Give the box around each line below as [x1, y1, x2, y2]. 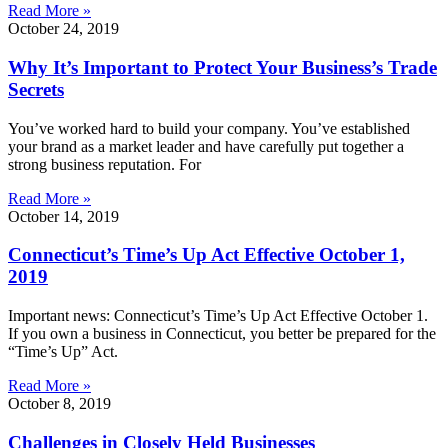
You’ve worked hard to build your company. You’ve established [8, 119, 410, 137]
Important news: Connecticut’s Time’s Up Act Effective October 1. [8, 307, 428, 325]
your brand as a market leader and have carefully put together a [8, 137, 404, 155]
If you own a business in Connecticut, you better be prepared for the [8, 325, 436, 343]
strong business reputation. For [8, 155, 201, 173]
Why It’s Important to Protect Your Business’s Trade [8, 56, 437, 78]
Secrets [8, 78, 64, 100]
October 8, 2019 [8, 395, 111, 413]
